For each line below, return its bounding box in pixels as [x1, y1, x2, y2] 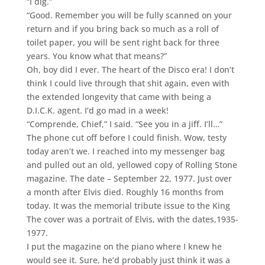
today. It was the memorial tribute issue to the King [26, 199, 230, 211]
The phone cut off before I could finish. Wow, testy [26, 131, 227, 143]
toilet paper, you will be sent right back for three [26, 36, 219, 48]
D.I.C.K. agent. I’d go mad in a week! [26, 104, 169, 116]
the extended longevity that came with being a [26, 91, 211, 102]
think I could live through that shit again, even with [26, 77, 230, 89]
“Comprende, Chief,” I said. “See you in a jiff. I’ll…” [26, 118, 222, 130]
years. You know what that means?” [26, 50, 167, 62]
